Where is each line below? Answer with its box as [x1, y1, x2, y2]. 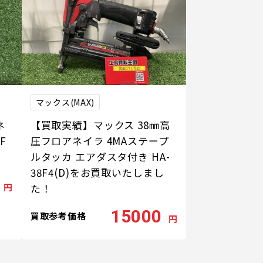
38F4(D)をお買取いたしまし [30, 165, 164, 180]
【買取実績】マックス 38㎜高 [30, 117, 170, 133]
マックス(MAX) [35, 96, 95, 108]
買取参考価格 [30, 209, 86, 222]
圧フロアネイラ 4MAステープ [30, 133, 169, 149]
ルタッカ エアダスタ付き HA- [30, 149, 170, 164]
